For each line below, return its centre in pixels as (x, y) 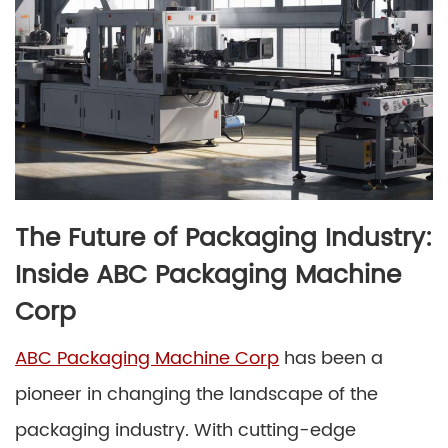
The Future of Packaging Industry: (224, 239)
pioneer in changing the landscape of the (196, 395)
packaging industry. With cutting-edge (185, 431)
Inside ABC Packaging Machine (208, 276)
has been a (331, 359)
